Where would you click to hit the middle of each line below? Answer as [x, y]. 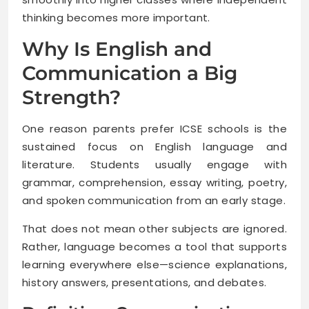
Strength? [71, 98]
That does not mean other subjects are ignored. [154, 229]
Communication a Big [130, 73]
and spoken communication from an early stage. [154, 201]
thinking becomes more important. [116, 18]
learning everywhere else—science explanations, [154, 265]
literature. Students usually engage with [154, 165]
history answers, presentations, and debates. [144, 283]
